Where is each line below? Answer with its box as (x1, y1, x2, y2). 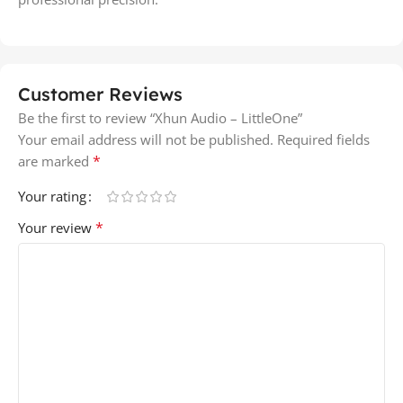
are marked (18, 151, 93, 170)
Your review (18, 218, 95, 237)
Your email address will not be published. (18, 130, 273, 148)
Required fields (277, 130, 370, 148)
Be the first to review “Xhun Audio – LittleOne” (18, 108, 302, 127)
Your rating (18, 186, 86, 205)
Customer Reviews (18, 82, 183, 105)
